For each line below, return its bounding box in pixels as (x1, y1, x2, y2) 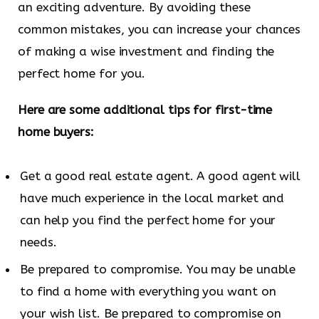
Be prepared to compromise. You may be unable (20, 262, 296, 277)
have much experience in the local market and (20, 190, 285, 205)
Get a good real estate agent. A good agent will (20, 168, 301, 183)
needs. (20, 234, 57, 249)
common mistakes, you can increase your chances (18, 21, 301, 36)
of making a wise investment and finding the (18, 43, 275, 58)
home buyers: (18, 125, 94, 140)
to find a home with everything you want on (20, 284, 276, 299)
